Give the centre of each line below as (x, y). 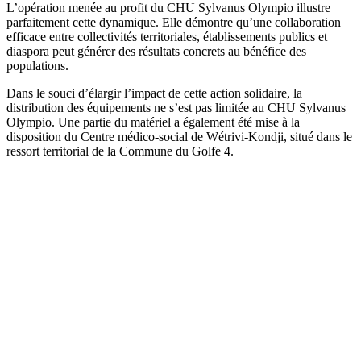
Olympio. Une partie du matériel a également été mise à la (153, 122)
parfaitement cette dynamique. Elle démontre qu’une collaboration (174, 22)
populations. (37, 65)
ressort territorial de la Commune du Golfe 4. (120, 151)
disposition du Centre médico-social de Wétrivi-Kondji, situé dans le (179, 136)
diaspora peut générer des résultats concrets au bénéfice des (156, 51)
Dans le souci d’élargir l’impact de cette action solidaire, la (154, 93)
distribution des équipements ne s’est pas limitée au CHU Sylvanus (176, 107)
